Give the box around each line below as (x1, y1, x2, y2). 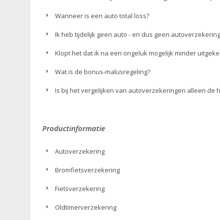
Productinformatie (42, 123, 105, 133)
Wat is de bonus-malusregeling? (55, 67, 151, 76)
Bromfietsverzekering (55, 165, 120, 174)
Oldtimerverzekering (55, 203, 117, 212)
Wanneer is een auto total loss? (55, 11, 150, 20)
